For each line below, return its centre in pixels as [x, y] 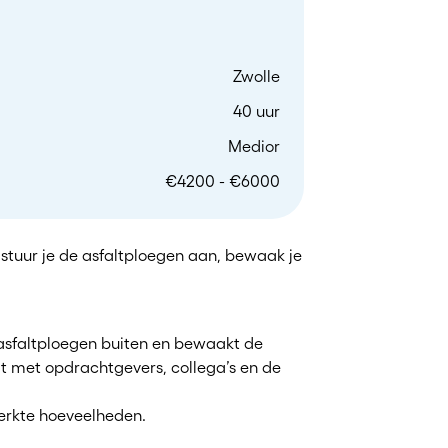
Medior [254, 146]
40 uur [256, 111]
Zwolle [256, 76]
